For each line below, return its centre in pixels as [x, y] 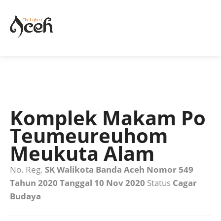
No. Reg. [27, 169]
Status [159, 183]
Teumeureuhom [89, 135]
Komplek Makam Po [108, 118]
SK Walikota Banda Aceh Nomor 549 [119, 169]
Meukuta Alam [82, 153]
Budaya [25, 196]
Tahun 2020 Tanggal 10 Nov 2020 [77, 183]
